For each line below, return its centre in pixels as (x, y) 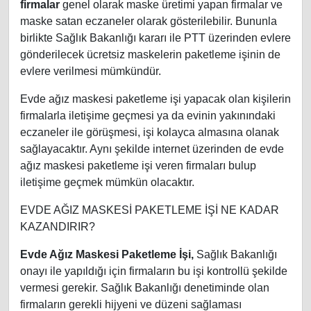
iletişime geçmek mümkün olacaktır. (107, 183)
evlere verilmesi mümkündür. (91, 72)
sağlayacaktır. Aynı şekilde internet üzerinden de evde (152, 149)
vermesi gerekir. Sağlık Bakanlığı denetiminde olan (145, 288)
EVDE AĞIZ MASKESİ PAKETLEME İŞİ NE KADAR (150, 210)
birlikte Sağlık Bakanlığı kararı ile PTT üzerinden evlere (155, 38)
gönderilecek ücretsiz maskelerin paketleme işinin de (150, 55)
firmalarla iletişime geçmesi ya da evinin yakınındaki (148, 116)
